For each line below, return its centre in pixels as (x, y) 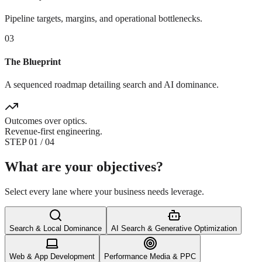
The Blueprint (33, 61)
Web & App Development (52, 256)
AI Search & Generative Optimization (174, 228)
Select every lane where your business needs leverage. (104, 191)
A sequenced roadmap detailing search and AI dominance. (112, 84)
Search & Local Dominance (56, 228)
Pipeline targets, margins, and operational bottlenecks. (104, 19)
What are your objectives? (84, 166)
